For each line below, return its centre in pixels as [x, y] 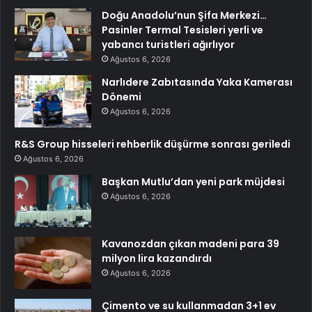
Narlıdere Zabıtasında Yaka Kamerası [197, 83]
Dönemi [122, 97]
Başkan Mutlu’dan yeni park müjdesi [193, 182]
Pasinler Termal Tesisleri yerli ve [182, 30]
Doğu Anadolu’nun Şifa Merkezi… [184, 16]
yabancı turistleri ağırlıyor [168, 45]
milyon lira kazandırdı [157, 259]
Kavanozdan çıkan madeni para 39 [190, 244]
